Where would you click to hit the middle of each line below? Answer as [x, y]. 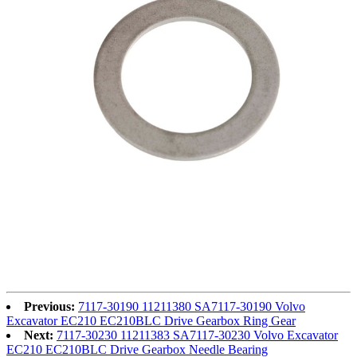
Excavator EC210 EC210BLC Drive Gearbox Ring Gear [151, 321]
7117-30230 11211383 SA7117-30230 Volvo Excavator [197, 335]
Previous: [49, 307]
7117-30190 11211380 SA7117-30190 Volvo [192, 307]
